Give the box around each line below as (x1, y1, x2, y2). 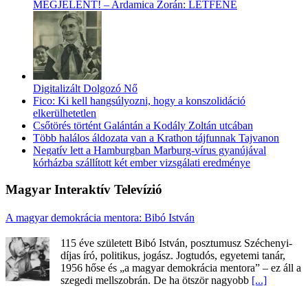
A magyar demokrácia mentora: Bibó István (5, 212, 195, 224)
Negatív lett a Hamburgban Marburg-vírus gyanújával (33, 144, 266, 156)
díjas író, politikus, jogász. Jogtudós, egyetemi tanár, (60, 250, 285, 262)
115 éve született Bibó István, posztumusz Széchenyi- (60, 237, 292, 250)
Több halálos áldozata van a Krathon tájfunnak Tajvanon (33, 131, 279, 144)
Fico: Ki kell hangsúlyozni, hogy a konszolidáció (33, 94, 245, 107)
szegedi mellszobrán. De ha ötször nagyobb (60, 274, 252, 287)
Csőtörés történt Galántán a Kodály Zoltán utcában (33, 119, 253, 131)
